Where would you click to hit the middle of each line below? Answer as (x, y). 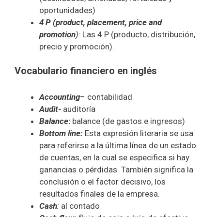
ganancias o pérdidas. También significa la (116, 170)
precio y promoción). (77, 46)
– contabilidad (106, 97)
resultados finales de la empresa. (100, 194)
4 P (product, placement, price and (101, 22)
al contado (79, 206)
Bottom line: (61, 133)
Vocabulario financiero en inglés (86, 71)
